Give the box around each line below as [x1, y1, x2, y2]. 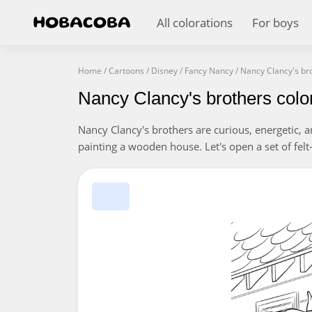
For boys [252, 15, 299, 31]
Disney [151, 65, 178, 77]
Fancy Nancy [185, 65, 233, 77]
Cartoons [109, 65, 144, 77]
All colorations [157, 15, 233, 31]
